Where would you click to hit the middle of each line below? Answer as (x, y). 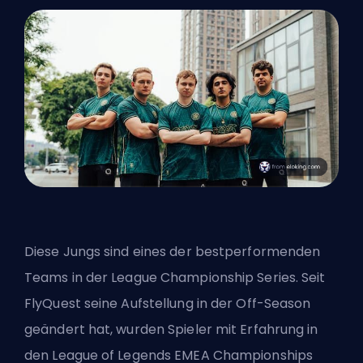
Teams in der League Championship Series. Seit (175, 278)
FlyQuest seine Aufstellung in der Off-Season (168, 304)
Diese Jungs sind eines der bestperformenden (173, 252)
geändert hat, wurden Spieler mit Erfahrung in (171, 330)
